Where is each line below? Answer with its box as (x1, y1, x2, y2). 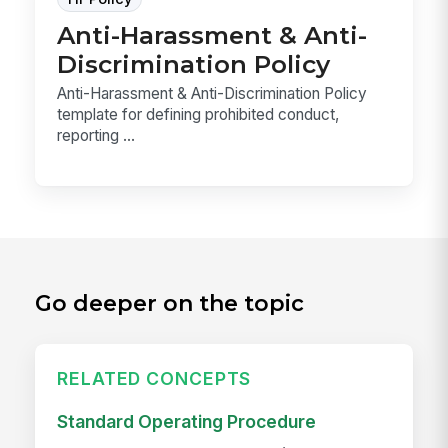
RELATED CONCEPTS (57, 367, 252, 389)
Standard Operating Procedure (57, 411, 317, 433)
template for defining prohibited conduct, (57, 104, 340, 124)
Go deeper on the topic (35, 290, 305, 318)
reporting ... (57, 125, 136, 145)
